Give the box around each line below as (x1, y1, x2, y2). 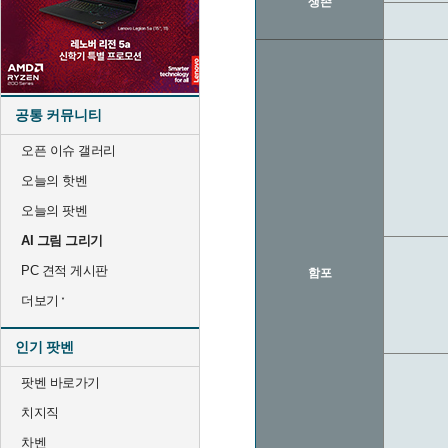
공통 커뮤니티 (15, 107, 102, 123)
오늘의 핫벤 (21, 173, 87, 188)
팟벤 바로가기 (21, 375, 100, 390)
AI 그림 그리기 (21, 233, 103, 248)
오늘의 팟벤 (21, 203, 87, 218)
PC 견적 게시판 (21, 263, 108, 278)
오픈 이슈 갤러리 (21, 143, 116, 158)
